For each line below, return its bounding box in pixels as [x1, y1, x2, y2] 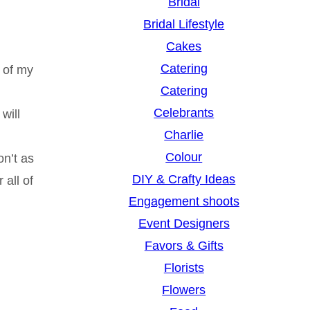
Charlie [164, 128, 204, 143]
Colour [165, 150, 203, 165]
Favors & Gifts [144, 239, 224, 253]
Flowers [162, 283, 206, 298]
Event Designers [138, 217, 230, 231]
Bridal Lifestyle [143, 17, 225, 32]
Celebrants [154, 106, 215, 120]
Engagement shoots [128, 194, 239, 209]
